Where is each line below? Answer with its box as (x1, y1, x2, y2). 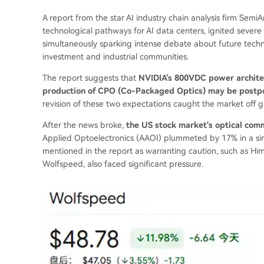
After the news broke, (42, 120, 126, 130)
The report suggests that (42, 73, 138, 82)
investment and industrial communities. (42, 52, 189, 61)
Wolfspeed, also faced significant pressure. (42, 159, 203, 169)
